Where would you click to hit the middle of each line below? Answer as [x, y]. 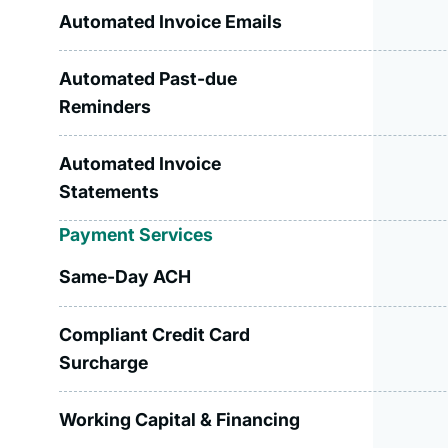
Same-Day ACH [125, 277]
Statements [109, 191]
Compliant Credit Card [155, 334]
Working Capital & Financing [180, 420]
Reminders [105, 107]
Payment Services [136, 234]
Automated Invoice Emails [171, 21]
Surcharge [104, 362]
